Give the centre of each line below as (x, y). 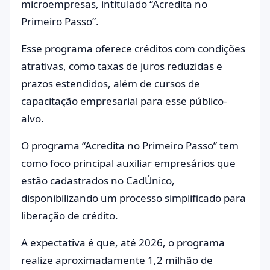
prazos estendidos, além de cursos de (111, 83)
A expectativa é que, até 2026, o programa (123, 243)
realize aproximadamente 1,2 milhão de (117, 260)
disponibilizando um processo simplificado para (133, 198)
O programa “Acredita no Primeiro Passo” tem (130, 146)
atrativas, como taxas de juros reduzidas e (122, 66)
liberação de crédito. (70, 215)
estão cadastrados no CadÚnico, (98, 181)
